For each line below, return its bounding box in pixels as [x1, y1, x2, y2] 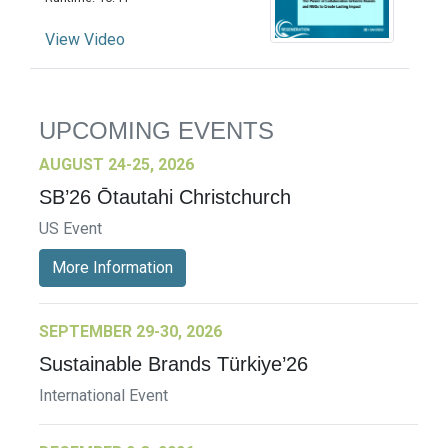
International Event [39, 385, 168, 405]
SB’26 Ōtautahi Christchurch [39, 185, 291, 208]
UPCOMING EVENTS [39, 116, 274, 144]
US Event [39, 218, 102, 238]
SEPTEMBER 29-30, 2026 [39, 321, 222, 341]
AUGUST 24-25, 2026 [39, 154, 194, 174]
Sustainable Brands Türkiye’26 [39, 352, 308, 375]
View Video [45, 29, 125, 49]
